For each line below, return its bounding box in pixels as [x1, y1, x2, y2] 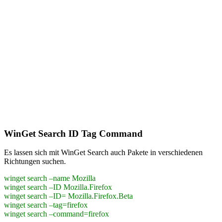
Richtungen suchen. [4, 157, 66, 166]
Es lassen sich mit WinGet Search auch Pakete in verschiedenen [4, 148, 203, 157]
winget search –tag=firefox [4, 201, 88, 210]
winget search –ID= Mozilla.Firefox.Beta [4, 192, 133, 201]
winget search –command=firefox [4, 210, 109, 219]
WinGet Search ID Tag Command [4, 128, 143, 139]
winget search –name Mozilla [4, 174, 96, 183]
